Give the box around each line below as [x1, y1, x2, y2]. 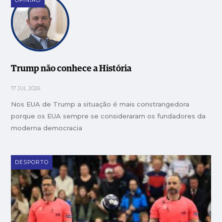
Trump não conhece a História [11, 64, 132, 73]
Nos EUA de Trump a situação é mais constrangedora [11, 100, 190, 108]
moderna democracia [11, 123, 83, 132]
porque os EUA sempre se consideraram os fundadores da [11, 111, 206, 120]
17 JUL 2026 [11, 85, 41, 92]
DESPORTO [15, 159, 49, 166]
